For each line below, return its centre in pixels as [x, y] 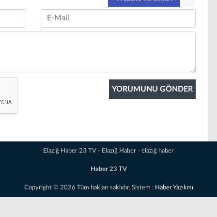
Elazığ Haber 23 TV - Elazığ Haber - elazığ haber [108, 151]
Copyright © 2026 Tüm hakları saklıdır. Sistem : [89, 187]
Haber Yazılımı [174, 187]
